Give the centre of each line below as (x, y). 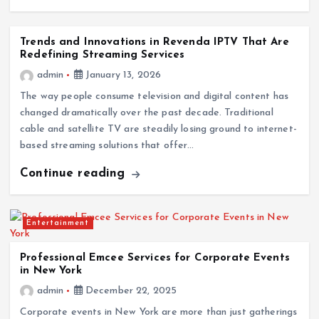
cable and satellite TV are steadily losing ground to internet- (158, 130)
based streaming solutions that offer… (107, 146)
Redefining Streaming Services (103, 56)
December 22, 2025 (130, 291)
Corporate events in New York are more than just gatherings (159, 312)
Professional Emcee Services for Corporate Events (155, 258)
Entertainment (58, 223)
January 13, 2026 (122, 75)
